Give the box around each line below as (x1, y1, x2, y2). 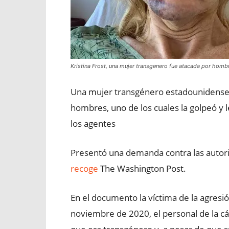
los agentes (71, 118, 116, 129)
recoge (71, 163, 98, 174)
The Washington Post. (98, 163, 186, 174)
